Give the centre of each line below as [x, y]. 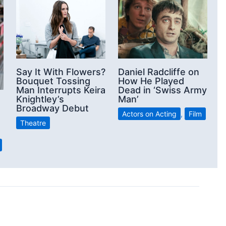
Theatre [33, 123]
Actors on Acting [149, 114]
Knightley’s [40, 99]
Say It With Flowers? [61, 72]
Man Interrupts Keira [61, 90]
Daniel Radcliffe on [159, 72]
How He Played [151, 81]
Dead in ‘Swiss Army [162, 90]
